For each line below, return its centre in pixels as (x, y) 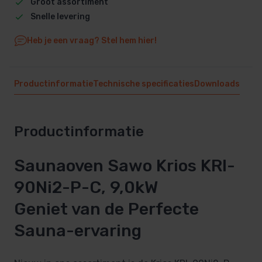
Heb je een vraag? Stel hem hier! (92, 40)
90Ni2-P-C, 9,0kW (86, 187)
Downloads (217, 84)
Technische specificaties (144, 84)
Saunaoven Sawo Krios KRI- (125, 166)
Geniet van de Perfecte (106, 209)
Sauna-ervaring (78, 231)
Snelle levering (60, 16)
